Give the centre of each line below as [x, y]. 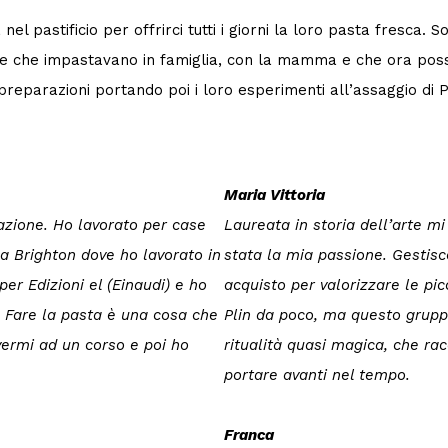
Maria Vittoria [274, 194]
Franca [249, 434]
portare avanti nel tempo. [317, 374]
